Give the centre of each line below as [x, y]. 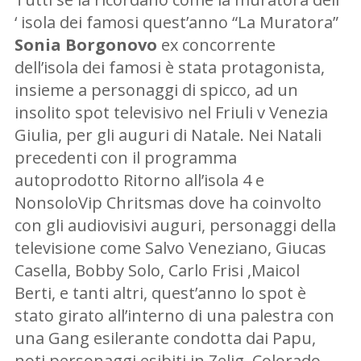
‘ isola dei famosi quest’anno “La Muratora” [176, 22]
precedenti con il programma [125, 157]
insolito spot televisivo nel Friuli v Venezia [171, 112]
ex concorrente [216, 44]
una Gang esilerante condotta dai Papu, [165, 338]
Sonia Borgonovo [85, 44]
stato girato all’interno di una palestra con [174, 315]
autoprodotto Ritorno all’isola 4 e [139, 180]
